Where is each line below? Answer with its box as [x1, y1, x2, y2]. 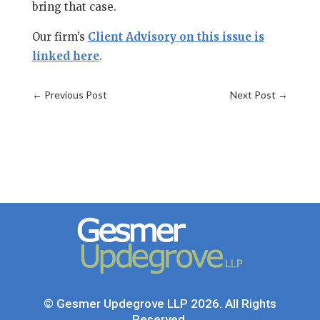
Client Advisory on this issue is [87, 30, 264, 44]
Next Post [230, 89, 276, 101]
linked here [31, 49, 99, 63]
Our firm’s [31, 30, 88, 44]
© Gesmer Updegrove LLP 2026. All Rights [43, 296, 276, 311]
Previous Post [44, 89, 107, 101]
